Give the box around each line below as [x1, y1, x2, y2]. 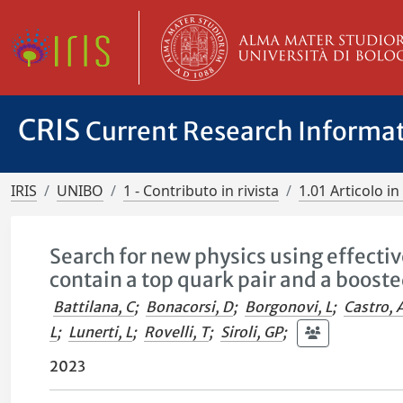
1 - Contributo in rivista [123, 181, 279, 201]
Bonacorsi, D [146, 298, 234, 316]
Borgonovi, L [245, 298, 333, 316]
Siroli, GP [220, 322, 283, 341]
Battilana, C [53, 298, 135, 316]
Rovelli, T [144, 322, 210, 341]
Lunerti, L [68, 322, 133, 341]
